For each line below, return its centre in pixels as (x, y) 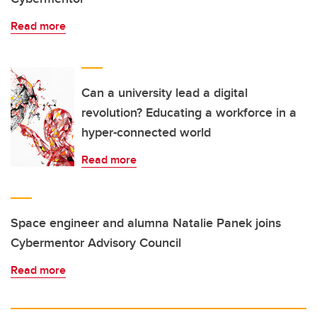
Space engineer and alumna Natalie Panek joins (146, 223)
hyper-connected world (146, 132)
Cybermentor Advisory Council (96, 243)
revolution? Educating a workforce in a (189, 113)
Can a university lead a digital (165, 93)
